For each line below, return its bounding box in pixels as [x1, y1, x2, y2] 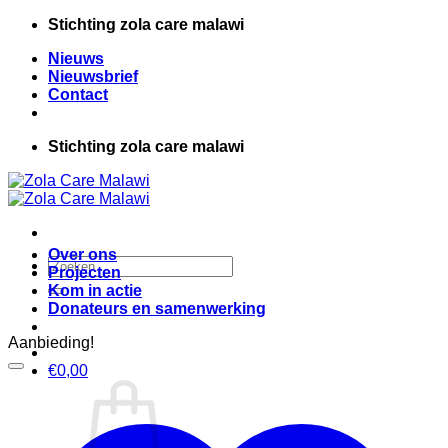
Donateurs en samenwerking [48, 300, 266, 317]
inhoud [7, 51, 56, 68]
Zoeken [47, 255, 101, 272]
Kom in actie [48, 282, 142, 299]
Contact [48, 86, 108, 103]
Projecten [48, 264, 121, 281]
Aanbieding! [8, 334, 94, 351]
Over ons [48, 246, 117, 263]
